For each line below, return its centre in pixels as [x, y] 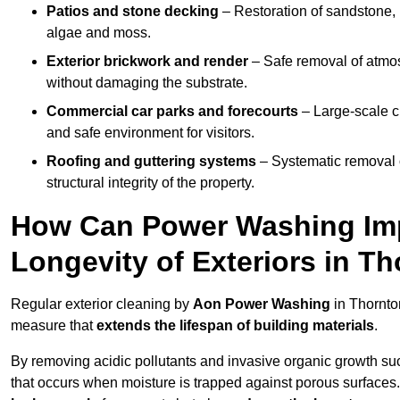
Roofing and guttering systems [151, 162]
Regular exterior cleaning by [102, 304]
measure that [54, 326]
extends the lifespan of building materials [235, 326]
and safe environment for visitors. [150, 133]
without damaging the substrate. [147, 83]
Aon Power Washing [262, 304]
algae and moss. [99, 33]
